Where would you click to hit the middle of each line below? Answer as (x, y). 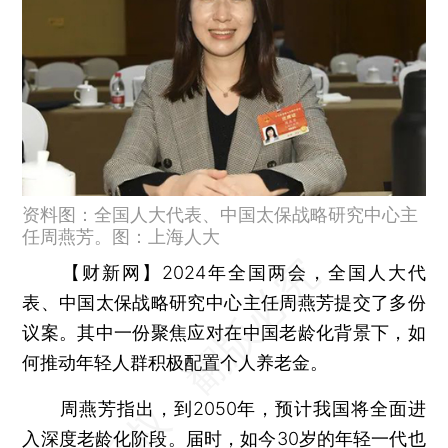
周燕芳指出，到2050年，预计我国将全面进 (224, 408)
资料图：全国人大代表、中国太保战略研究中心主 (220, 214)
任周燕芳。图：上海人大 (121, 236)
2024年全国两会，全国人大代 (294, 272)
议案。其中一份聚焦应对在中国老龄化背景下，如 (224, 332)
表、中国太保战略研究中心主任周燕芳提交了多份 (224, 302)
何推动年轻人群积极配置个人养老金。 (175, 362)
